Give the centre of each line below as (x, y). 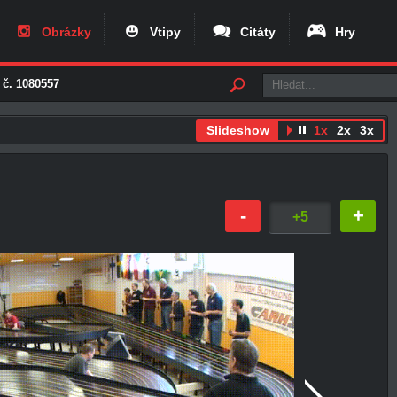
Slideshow (237, 130)
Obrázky (62, 32)
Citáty (255, 32)
